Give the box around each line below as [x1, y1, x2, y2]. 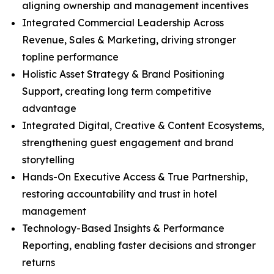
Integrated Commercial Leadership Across [22, 17, 224, 29]
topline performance [22, 51, 119, 63]
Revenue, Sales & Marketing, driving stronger [22, 34, 236, 46]
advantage [22, 102, 76, 114]
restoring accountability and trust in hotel [22, 188, 217, 200]
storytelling [22, 154, 75, 166]
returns [22, 256, 55, 268]
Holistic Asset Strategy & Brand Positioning [22, 68, 224, 80]
